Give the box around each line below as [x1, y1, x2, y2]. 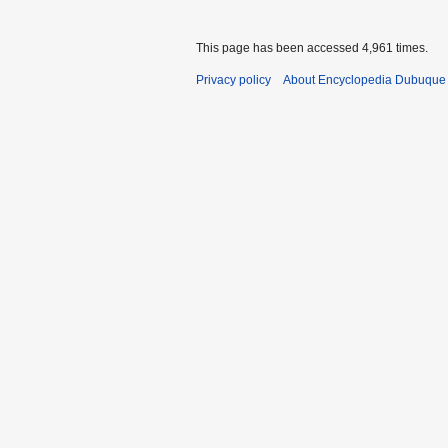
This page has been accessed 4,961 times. [196, 40, 428, 55]
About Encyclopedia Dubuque [283, 72, 446, 87]
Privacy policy [196, 72, 271, 87]
